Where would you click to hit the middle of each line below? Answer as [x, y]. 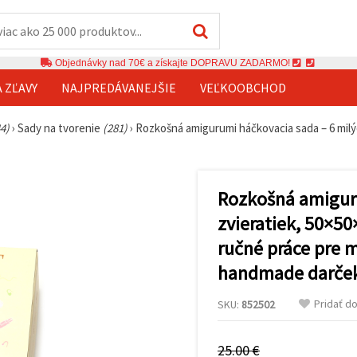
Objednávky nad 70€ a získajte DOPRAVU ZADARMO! [172, 63]
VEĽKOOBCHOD [243, 87]
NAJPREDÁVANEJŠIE [119, 87]
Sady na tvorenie [60, 127]
